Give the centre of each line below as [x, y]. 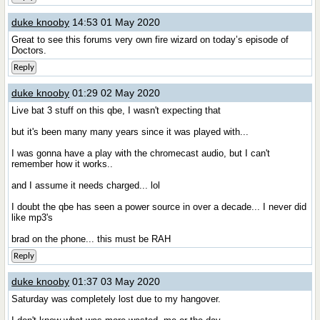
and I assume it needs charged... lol [86, 185]
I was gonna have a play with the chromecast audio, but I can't [141, 153]
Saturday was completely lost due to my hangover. [116, 299]
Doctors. [29, 50]
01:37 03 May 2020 [115, 281]
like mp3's [32, 217]
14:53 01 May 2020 [115, 22]
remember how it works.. [62, 164]
